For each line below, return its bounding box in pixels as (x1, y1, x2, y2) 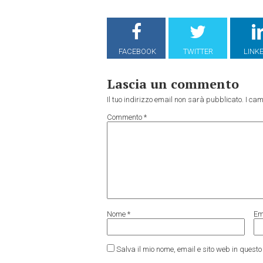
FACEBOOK (119, 47, 156, 56)
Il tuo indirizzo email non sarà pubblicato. (107, 95, 244, 104)
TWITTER (183, 47, 213, 56)
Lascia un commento (107, 75, 239, 93)
